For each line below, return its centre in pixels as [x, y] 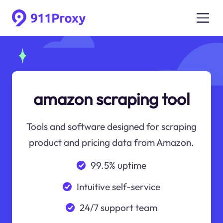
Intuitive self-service [118, 186]
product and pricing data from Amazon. [111, 143]
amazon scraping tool [111, 99]
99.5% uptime [118, 165]
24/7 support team [118, 208]
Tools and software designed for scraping [111, 127]
